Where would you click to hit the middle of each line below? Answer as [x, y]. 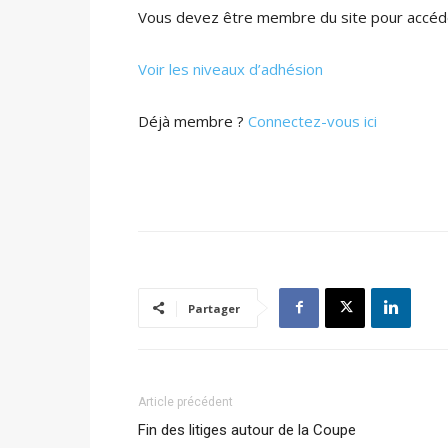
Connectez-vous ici [312, 120]
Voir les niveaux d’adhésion [230, 68]
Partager [214, 308]
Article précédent [185, 401]
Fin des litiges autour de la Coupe [247, 429]
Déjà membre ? [193, 120]
